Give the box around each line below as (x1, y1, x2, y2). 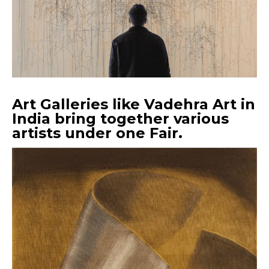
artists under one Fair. (12, 124, 187, 142)
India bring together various (12, 110, 229, 128)
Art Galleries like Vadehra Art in (12, 95, 255, 113)
